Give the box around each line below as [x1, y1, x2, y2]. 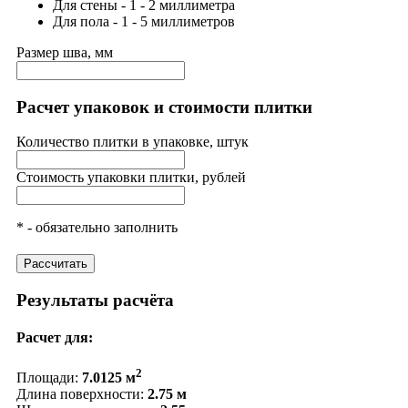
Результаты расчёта [16, 291, 174, 311]
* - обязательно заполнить [16, 219, 178, 236]
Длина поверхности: [16, 386, 148, 403]
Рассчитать [24, 257, 87, 271]
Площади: [16, 370, 82, 386]
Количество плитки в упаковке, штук [16, 134, 249, 150]
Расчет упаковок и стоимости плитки [16, 97, 312, 117]
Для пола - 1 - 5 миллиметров [53, 14, 235, 30]
